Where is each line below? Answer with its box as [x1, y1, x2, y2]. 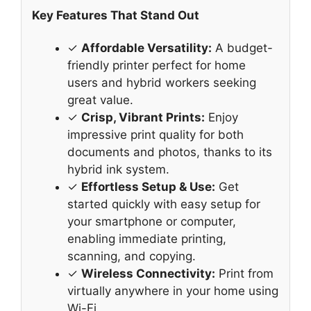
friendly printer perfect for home [67, 58, 246, 73]
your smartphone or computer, [67, 215, 236, 229]
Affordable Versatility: [81, 41, 212, 56]
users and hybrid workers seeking [67, 76, 256, 90]
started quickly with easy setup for [67, 197, 260, 212]
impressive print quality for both [67, 128, 244, 142]
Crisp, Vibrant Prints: [81, 110, 205, 125]
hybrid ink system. [67, 162, 169, 177]
